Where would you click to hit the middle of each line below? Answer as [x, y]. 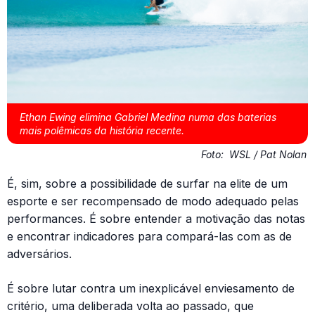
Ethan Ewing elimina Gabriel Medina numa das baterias [148, 117]
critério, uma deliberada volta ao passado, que [130, 306]
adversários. [39, 253]
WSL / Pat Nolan [268, 154]
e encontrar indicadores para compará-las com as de [149, 236]
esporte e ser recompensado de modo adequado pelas [153, 201]
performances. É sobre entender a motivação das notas [156, 218]
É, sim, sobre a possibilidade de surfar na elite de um [147, 183]
